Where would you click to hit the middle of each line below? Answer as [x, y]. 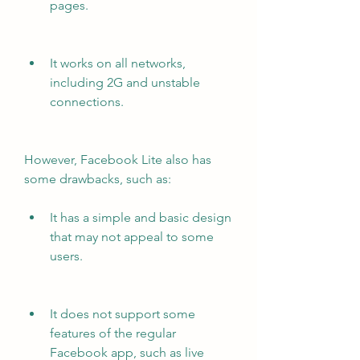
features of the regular [113, 333]
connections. [87, 102]
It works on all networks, [118, 63]
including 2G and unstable [125, 82]
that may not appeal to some [132, 237]
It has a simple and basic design [141, 217]
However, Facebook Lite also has [118, 160]
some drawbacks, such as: [98, 179]
